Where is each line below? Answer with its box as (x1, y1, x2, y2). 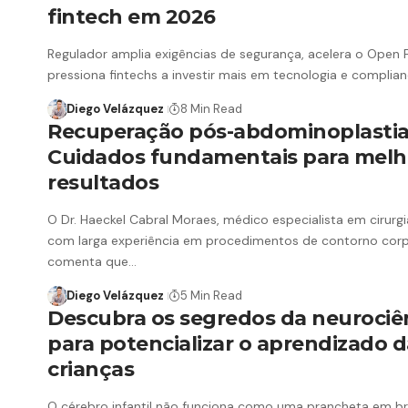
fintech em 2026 (47, 5, 216, 30)
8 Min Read (179, 101, 242, 117)
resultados (47, 170, 158, 196)
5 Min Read (179, 288, 242, 304)
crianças (47, 357, 144, 382)
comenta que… (47, 253, 137, 270)
